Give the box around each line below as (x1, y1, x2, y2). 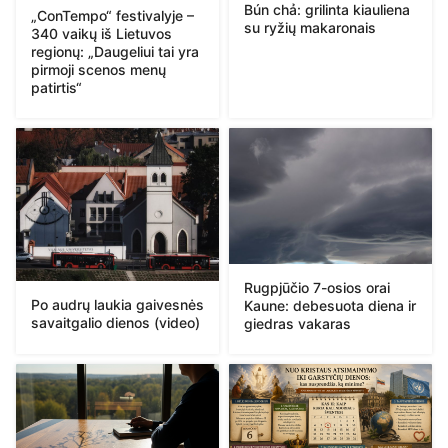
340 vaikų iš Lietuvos (31, 25, 172, 43)
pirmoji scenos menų (31, 61, 166, 79)
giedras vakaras (244, 314, 351, 332)
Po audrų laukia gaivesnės (31, 295, 204, 313)
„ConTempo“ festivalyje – (31, 7, 194, 25)
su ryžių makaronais (244, 18, 376, 36)
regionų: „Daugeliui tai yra (31, 43, 199, 61)
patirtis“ (31, 79, 82, 97)
